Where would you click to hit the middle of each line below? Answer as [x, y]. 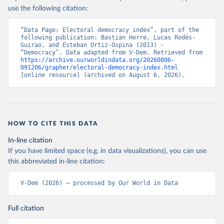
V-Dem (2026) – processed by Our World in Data [99, 183]
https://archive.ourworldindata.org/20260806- [97, 60]
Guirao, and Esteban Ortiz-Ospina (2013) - [92, 45]
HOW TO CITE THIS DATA [53, 124]
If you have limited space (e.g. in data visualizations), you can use [107, 151]
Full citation [26, 209]
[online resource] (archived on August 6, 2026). [103, 75]
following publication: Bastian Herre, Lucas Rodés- [108, 38]
